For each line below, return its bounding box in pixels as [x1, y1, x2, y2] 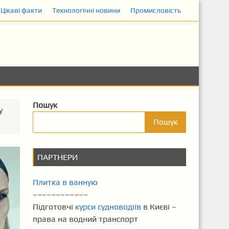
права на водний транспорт [32, 214, 138, 224]
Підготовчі [32, 202, 75, 212]
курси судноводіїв [75, 202, 141, 212]
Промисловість [130, 6, 181, 14]
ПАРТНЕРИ [37, 152, 78, 162]
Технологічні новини [52, 6, 120, 14]
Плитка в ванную [32, 177, 98, 187]
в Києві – [141, 202, 176, 212]
